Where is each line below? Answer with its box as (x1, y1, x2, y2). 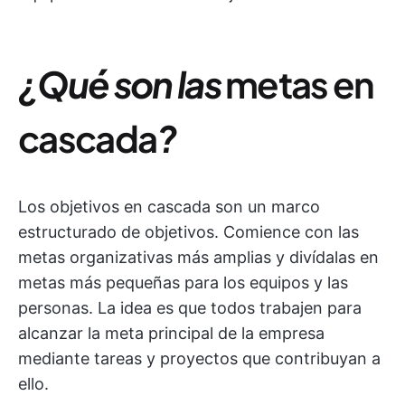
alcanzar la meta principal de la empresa (18, 324, 325, 343)
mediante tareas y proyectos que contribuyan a (18, 349, 381, 368)
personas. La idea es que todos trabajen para (18, 298, 362, 317)
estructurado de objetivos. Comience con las (18, 222, 359, 241)
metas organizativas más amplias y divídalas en (18, 248, 379, 267)
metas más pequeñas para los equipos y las (18, 273, 348, 292)
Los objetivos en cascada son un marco (18, 197, 320, 216)
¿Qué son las (18, 61, 226, 107)
